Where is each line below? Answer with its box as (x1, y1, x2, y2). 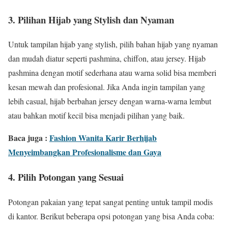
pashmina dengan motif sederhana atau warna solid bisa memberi (8, 67, 216, 78)
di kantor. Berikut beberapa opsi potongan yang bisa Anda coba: (8, 210, 214, 221)
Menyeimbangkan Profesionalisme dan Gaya (8, 146, 161, 158)
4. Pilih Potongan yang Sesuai (8, 170, 124, 184)
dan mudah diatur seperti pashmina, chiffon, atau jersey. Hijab (8, 53, 206, 64)
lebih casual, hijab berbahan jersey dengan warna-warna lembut (8, 96, 211, 107)
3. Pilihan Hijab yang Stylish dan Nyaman (8, 12, 174, 26)
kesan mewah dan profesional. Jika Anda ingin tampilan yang (8, 81, 205, 93)
